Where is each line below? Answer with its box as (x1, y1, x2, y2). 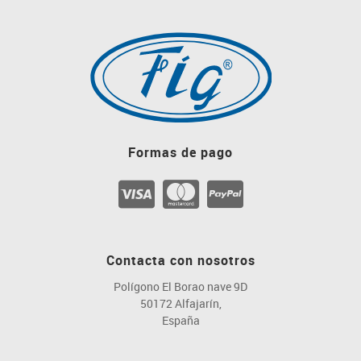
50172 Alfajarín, (139, 295, 222, 311)
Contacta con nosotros (106, 251, 255, 269)
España (161, 312, 200, 328)
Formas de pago (128, 143, 233, 161)
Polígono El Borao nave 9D (114, 278, 247, 294)
